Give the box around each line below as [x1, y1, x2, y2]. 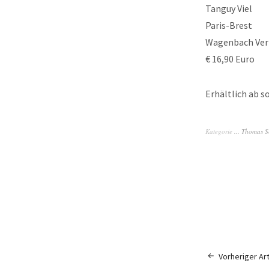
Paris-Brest [205, 19, 252, 31]
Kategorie [205, 127, 234, 136]
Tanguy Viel [205, 2, 252, 14]
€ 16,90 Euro [205, 53, 255, 65]
